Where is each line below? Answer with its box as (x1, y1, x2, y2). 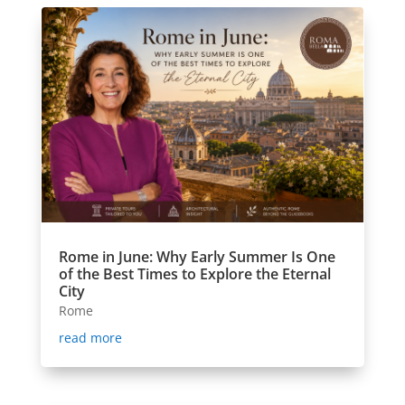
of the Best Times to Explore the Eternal (58, 264, 331, 285)
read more (58, 329, 122, 347)
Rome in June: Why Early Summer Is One (58, 247, 335, 268)
